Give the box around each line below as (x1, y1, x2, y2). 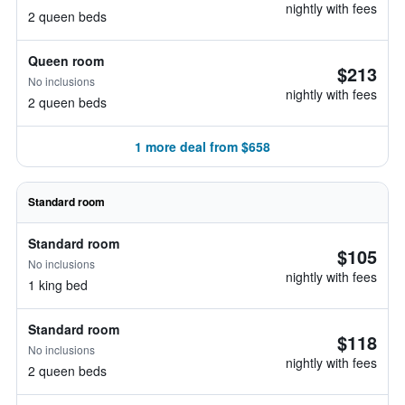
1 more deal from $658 (135, 137, 270, 155)
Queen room (28, 52, 104, 70)
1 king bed (28, 276, 88, 294)
